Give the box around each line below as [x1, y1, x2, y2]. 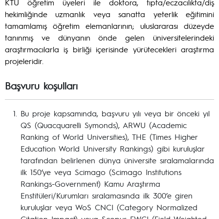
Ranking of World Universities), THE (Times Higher [21, 131, 197, 142]
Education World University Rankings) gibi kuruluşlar [21, 143, 204, 153]
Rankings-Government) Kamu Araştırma [21, 178, 160, 189]
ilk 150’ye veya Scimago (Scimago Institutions [21, 167, 181, 177]
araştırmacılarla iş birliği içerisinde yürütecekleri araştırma [5, 44, 214, 54]
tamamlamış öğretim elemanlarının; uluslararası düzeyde [5, 21, 214, 31]
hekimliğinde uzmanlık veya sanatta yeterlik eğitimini [5, 9, 214, 19]
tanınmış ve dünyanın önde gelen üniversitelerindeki [5, 32, 214, 43]
